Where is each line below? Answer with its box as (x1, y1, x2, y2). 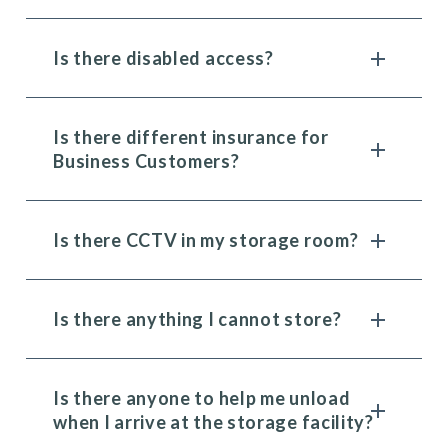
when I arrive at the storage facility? (53, 411, 374, 433)
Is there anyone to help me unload (53, 387, 351, 409)
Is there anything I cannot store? (53, 308, 342, 330)
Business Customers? (53, 150, 240, 172)
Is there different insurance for (53, 126, 329, 148)
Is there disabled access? (53, 47, 274, 69)
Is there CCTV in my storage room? (53, 229, 359, 251)
